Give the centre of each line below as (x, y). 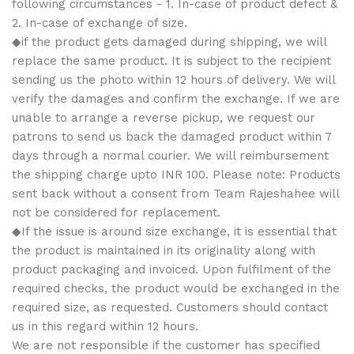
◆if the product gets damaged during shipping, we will (169, 42)
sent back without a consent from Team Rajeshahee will (175, 194)
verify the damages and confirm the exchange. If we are (176, 99)
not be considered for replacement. (116, 213)
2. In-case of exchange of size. (100, 23)
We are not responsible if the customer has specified (166, 345)
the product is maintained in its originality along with (164, 250)
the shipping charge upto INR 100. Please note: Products (176, 175)
